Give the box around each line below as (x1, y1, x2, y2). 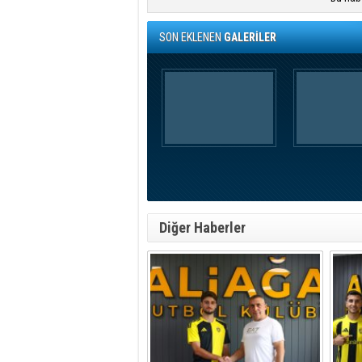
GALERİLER (224, 31, 276, 44)
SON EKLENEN (159, 31, 224, 44)
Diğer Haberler (159, 219, 246, 236)
